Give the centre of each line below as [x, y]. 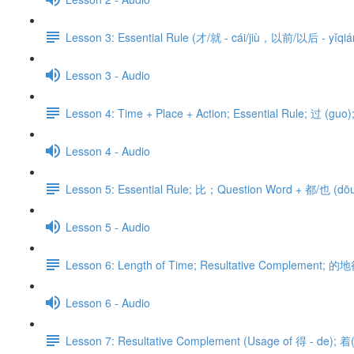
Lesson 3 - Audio [108, 75]
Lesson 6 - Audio [108, 302]
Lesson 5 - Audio [108, 226]
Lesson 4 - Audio [108, 151]
